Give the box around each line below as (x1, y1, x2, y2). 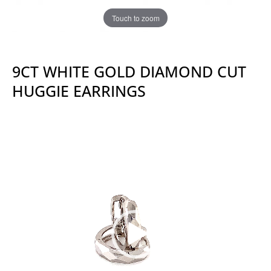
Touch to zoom (111, 12, 160, 23)
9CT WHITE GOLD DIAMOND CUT (12, 60, 246, 82)
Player (11, 124, 41, 139)
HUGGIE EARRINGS (12, 80, 146, 101)
